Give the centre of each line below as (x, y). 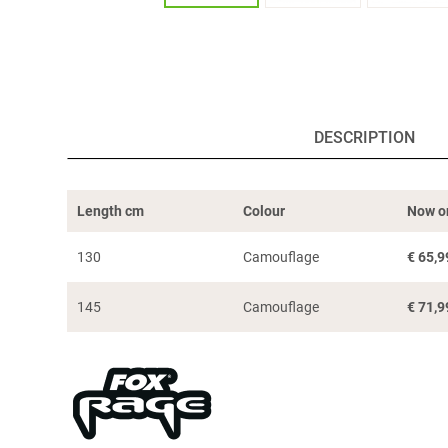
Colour (264, 210)
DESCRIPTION (364, 137)
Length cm (111, 210)
